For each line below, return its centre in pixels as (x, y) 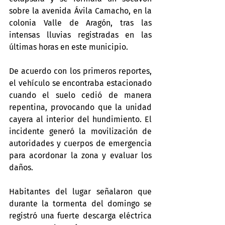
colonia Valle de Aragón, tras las (80, 23)
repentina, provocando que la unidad (80, 107)
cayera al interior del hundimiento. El (80, 119)
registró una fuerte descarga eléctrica (80, 216)
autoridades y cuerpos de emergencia (80, 143)
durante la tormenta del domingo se (80, 204)
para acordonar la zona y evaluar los (80, 155)
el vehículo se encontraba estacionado (80, 83)
